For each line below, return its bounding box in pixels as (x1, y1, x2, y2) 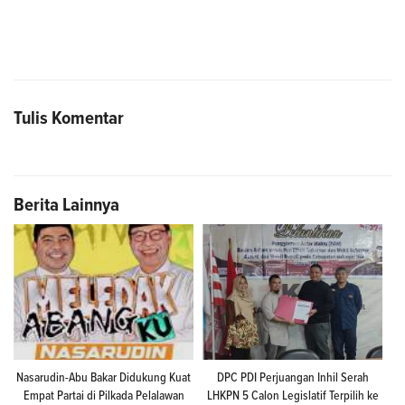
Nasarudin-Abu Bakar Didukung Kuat (16, 372, 191, 384)
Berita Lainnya (14, 195, 119, 214)
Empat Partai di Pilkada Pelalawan (23, 390, 184, 402)
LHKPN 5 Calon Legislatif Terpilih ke (206, 390, 379, 402)
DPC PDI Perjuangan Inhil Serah (216, 372, 369, 384)
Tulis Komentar (14, 108, 124, 127)
